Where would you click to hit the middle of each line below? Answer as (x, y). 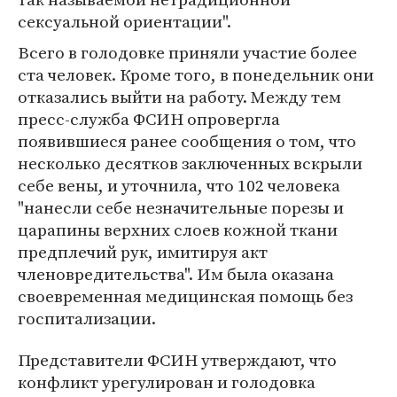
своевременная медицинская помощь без (185, 296)
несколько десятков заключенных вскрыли (190, 163)
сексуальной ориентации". (125, 21)
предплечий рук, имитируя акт (143, 252)
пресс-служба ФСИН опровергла (149, 119)
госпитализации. (87, 318)
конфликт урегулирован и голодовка (167, 382)
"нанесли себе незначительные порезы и (181, 207)
